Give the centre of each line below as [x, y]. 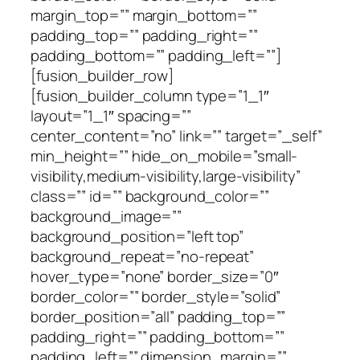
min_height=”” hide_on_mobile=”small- [164, 155]
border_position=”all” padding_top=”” [158, 316]
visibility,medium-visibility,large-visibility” [166, 176]
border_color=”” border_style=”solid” [156, 296]
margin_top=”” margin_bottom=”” [144, 15]
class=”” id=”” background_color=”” [150, 196]
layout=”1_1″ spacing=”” [111, 115]
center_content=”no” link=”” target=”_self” [176, 135]
